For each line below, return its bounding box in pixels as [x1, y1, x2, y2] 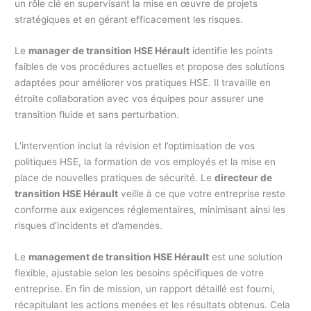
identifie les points [190, 45, 274, 57]
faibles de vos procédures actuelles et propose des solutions [15, 61, 285, 73]
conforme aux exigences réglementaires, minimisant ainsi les [15, 204, 286, 216]
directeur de [215, 172, 273, 184]
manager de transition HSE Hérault [28, 45, 190, 57]
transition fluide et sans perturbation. [15, 109, 180, 121]
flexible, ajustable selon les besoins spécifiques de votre [15, 267, 264, 278]
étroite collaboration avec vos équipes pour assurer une [15, 93, 264, 105]
